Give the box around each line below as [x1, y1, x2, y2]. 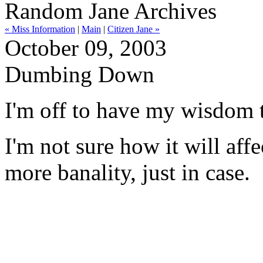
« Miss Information [5, 24, 75, 34]
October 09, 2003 [5, 35, 167, 60]
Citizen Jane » [107, 24, 160, 34]
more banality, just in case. [5, 160, 250, 185]
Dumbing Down [5, 62, 154, 87]
